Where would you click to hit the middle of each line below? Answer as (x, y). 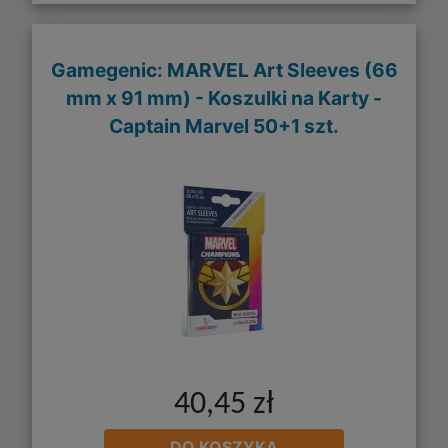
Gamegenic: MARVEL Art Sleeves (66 (224, 69)
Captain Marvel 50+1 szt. (224, 125)
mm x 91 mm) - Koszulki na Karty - (224, 97)
